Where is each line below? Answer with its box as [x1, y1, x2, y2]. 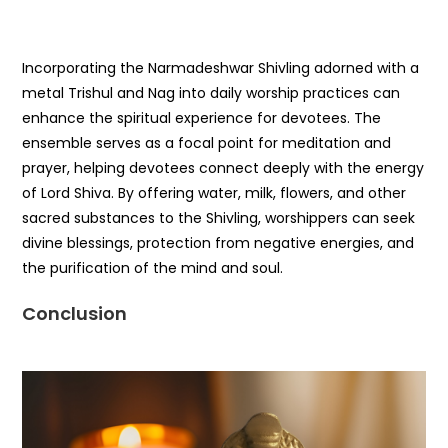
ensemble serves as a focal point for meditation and [22, 133, 392, 154]
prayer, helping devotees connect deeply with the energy [22, 158, 425, 179]
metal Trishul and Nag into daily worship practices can [22, 83, 401, 104]
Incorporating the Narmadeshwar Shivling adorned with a [22, 58, 420, 79]
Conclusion [22, 301, 128, 327]
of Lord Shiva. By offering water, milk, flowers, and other [22, 183, 407, 204]
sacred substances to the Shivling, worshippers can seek [22, 208, 416, 229]
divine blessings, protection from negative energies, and [22, 233, 415, 254]
